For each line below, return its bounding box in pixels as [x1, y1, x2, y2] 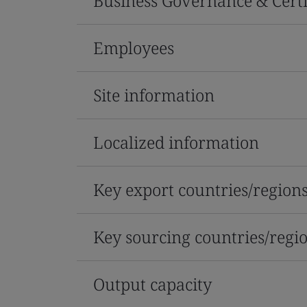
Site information [93, 83, 214, 106]
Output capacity [93, 272, 212, 295]
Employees [93, 36, 174, 59]
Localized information [93, 130, 259, 153]
